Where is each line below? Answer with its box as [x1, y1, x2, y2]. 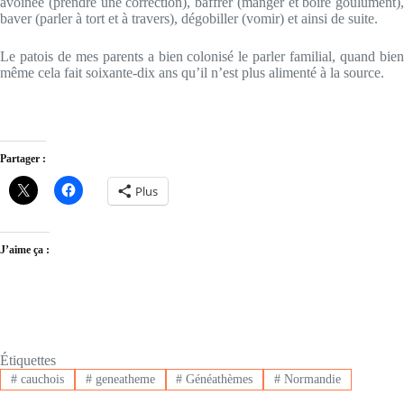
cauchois [16, 372, 64, 387]
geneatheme [91, 372, 155, 387]
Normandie [280, 372, 342, 387]
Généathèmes [182, 372, 253, 387]
